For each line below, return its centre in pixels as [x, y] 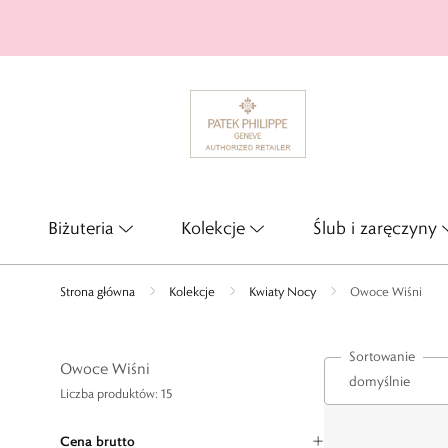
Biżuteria [81, 228]
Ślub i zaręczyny [374, 228]
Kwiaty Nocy [282, 291]
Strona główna [97, 291]
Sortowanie [382, 356]
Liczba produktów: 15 [116, 393]
